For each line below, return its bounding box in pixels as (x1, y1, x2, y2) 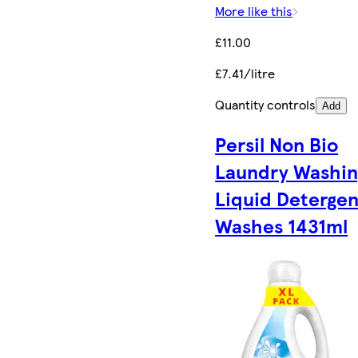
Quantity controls (215, 95, 316, 114)
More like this (215, 2, 293, 21)
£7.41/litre (215, 64, 276, 83)
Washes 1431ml (215, 212, 348, 240)
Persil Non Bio (215, 130, 339, 158)
